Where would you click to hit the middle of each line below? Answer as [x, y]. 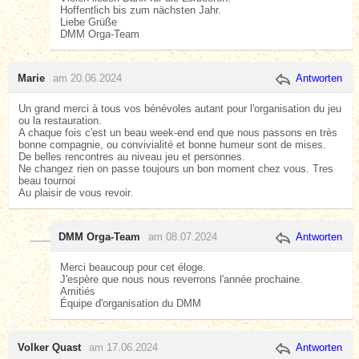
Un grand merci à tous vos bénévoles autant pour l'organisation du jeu [180, 108]
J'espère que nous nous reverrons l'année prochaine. [181, 279]
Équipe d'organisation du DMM [130, 303]
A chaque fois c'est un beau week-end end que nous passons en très [178, 132]
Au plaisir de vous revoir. [76, 192]
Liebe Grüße [88, 22]
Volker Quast [49, 347]
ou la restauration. [61, 120]
